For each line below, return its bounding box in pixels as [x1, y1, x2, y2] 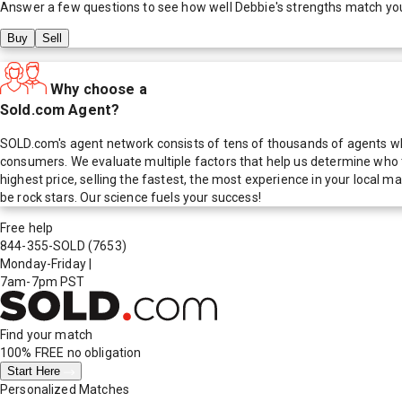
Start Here [7, 364, 64, 379]
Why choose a [50, 80, 147, 98]
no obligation [64, 345, 142, 361]
